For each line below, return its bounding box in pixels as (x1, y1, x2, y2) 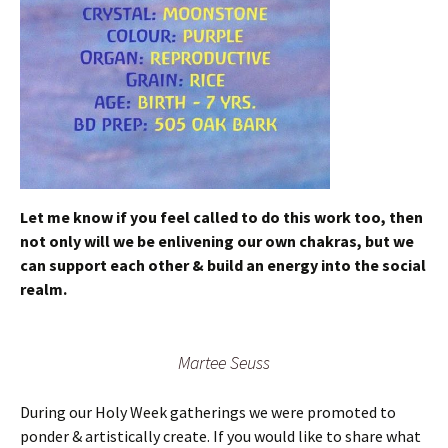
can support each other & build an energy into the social (20, 255, 426, 276)
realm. (20, 279, 67, 300)
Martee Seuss (178, 351, 270, 375)
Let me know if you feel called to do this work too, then (20, 207, 423, 228)
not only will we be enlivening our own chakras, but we (20, 231, 414, 252)
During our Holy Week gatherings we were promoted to (20, 402, 396, 423)
